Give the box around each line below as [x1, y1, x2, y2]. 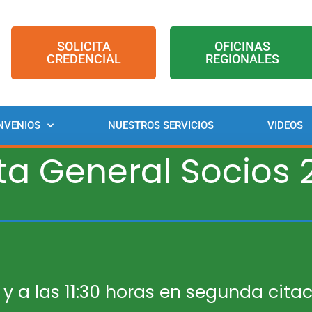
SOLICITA [56, 38, 111, 54]
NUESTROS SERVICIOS [107, 118, 214, 132]
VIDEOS [267, 118, 304, 132]
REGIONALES [205, 51, 280, 66]
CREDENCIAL [46, 51, 121, 66]
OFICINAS [214, 38, 271, 54]
